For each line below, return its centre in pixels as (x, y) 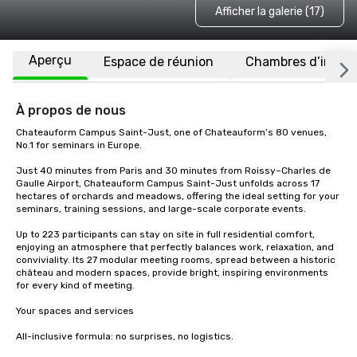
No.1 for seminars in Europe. (79, 145)
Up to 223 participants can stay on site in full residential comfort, (165, 234)
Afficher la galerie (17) (269, 11)
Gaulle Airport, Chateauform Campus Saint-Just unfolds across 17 (168, 183)
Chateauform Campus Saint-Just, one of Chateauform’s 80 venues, (171, 132)
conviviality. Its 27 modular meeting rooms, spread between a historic (176, 260)
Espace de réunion (159, 61)
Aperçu (50, 60)
